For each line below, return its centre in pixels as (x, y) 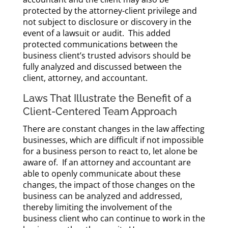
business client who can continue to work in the (114, 218)
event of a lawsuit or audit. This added (96, 33)
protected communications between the (100, 44)
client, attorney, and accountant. (85, 78)
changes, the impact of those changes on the (109, 185)
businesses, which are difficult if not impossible (113, 140)
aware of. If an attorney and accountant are (107, 162)
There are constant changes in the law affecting (113, 129)
